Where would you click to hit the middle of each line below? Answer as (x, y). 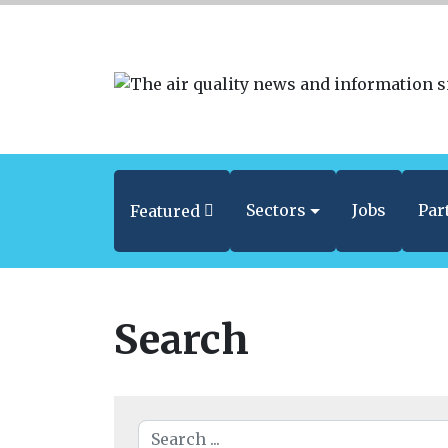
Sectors (276, 210)
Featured (165, 211)
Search (181, 340)
